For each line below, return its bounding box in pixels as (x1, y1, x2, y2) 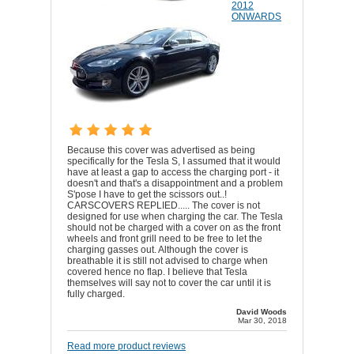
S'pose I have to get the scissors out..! (67, 189, 227, 201)
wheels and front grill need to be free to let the (67, 233, 262, 245)
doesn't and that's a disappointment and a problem (67, 178, 283, 190)
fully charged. (67, 288, 125, 300)
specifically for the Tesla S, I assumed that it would (67, 156, 281, 168)
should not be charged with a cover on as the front (67, 222, 281, 234)
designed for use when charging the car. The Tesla (67, 211, 283, 223)
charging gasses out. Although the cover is (67, 244, 248, 256)
